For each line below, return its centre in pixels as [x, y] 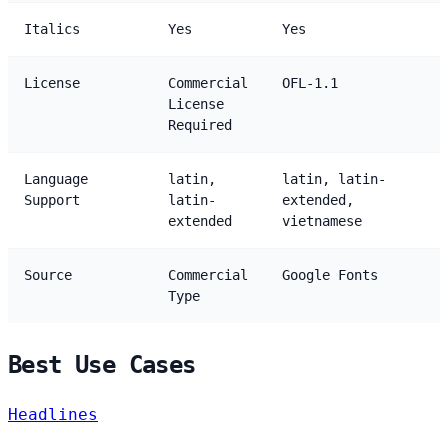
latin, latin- [334, 178]
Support [52, 199]
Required [200, 124]
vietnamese [322, 220]
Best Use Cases [102, 364]
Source [48, 274]
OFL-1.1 [310, 82]
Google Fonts [330, 274]
